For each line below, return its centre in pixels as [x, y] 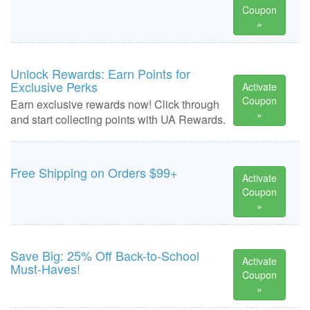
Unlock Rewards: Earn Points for [100, 73]
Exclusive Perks [54, 86]
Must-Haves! [45, 268]
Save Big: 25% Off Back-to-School [105, 255]
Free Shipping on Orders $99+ [94, 172]
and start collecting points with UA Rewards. [118, 119]
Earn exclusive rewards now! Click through [115, 104]
